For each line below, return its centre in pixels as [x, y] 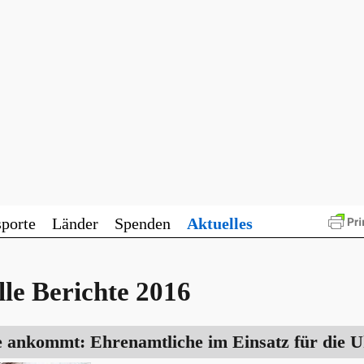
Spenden [143, 223]
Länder [75, 223]
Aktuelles [220, 223]
